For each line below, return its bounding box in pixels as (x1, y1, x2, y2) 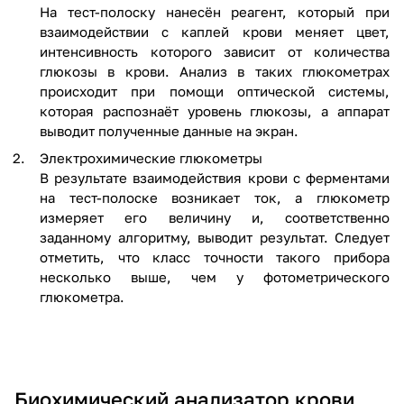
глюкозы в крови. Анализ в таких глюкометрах (40, 62, 390, 79)
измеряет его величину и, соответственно (40, 208, 390, 225)
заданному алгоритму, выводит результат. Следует (40, 228, 390, 245)
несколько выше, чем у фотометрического (40, 268, 390, 285)
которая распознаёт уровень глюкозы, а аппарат (40, 102, 390, 119)
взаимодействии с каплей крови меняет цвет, (40, 23, 390, 40)
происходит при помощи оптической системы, (40, 82, 390, 99)
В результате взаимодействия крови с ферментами (40, 169, 390, 186)
